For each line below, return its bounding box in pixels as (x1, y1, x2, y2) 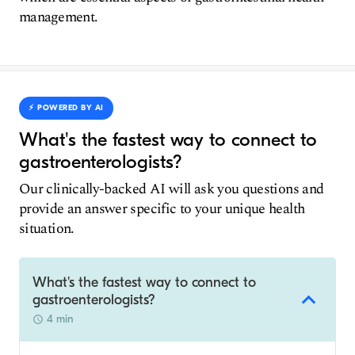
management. (19, 6, 98, 28)
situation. (19, 218, 74, 239)
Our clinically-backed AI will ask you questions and (19, 178, 324, 200)
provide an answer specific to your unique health (19, 198, 305, 219)
